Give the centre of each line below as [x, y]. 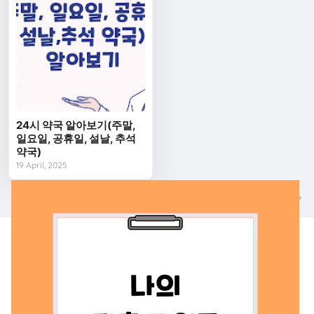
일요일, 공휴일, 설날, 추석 [76, 139]
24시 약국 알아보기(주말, [76, 125]
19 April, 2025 [42, 165]
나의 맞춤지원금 [57, 238]
